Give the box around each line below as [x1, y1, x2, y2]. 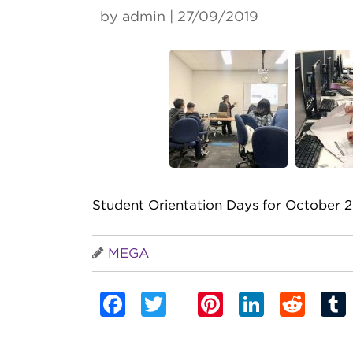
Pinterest [223, 292, 332, 318]
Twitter [166, 292, 254, 318]
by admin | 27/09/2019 [100, 9, 258, 24]
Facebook [125, 292, 247, 318]
